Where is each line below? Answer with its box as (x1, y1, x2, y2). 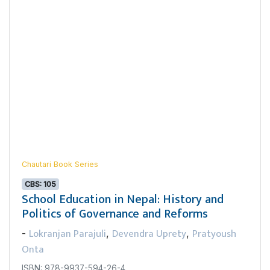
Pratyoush (192, 225, 236, 242)
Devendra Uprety (112, 225, 186, 242)
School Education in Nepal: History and (22, 189, 224, 210)
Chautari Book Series (22, 159, 98, 169)
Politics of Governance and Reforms (22, 203, 208, 224)
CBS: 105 (25, 179, 57, 189)
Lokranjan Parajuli (29, 225, 106, 242)
